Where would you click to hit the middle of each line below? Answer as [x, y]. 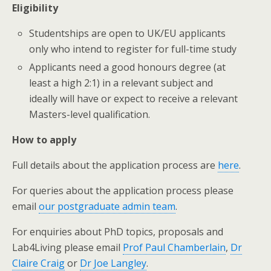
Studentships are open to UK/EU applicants [128, 33]
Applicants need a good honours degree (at [128, 67]
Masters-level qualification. [90, 114]
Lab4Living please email [67, 247]
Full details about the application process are [115, 165]
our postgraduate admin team [107, 206]
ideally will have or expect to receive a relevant [134, 98]
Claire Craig [38, 263]
